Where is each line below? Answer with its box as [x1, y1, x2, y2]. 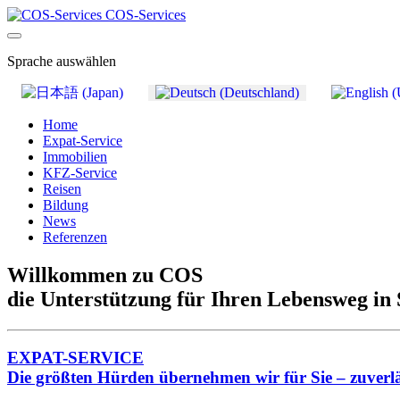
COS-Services [105, 7, 186, 22]
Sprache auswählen [7, 54, 116, 69]
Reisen [43, 181, 81, 196]
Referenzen [43, 229, 107, 245]
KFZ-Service [43, 165, 117, 180]
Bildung [43, 197, 88, 212]
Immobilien [43, 149, 107, 164]
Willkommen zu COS [7, 262, 203, 287]
